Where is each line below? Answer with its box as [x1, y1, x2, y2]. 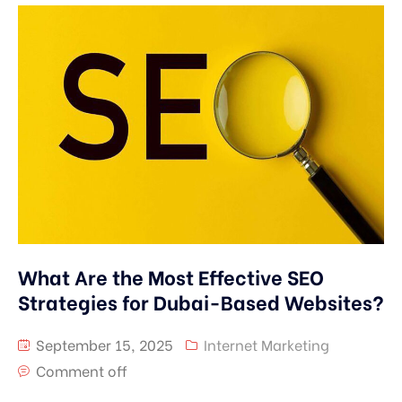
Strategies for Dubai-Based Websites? [18, 286, 384, 316]
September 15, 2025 [32, 333, 173, 354]
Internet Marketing [204, 333, 329, 354]
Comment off [36, 359, 127, 380]
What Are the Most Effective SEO [18, 261, 324, 291]
